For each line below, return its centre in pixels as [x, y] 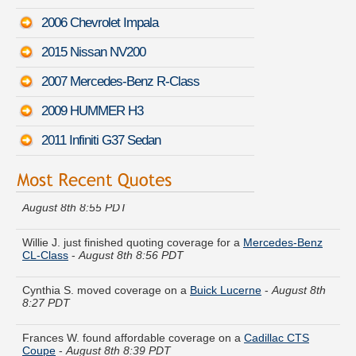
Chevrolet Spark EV [250, 180]
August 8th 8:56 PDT [131, 240]
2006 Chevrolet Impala [100, 23]
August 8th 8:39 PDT [118, 336]
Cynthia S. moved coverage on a [106, 275]
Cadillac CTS [277, 323]
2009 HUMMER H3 [92, 111]
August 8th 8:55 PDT [75, 193]
